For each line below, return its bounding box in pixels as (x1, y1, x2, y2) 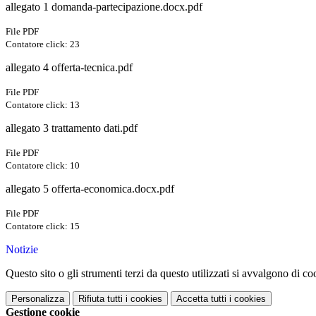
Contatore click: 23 (6, 39, 80, 50)
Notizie (6, 243, 38, 256)
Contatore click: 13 (6, 99, 80, 111)
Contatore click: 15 (6, 221, 80, 232)
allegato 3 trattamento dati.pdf (6, 122, 138, 135)
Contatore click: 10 (6, 160, 80, 171)
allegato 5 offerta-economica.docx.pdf (6, 183, 174, 195)
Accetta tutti (176, 293, 226, 305)
